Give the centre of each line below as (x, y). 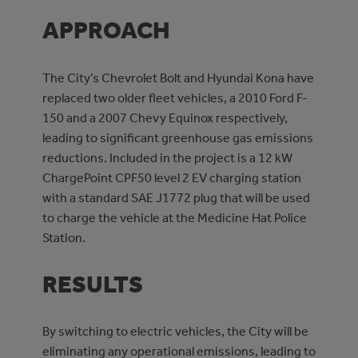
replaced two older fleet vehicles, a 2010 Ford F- (175, 97)
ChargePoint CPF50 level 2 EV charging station (171, 177)
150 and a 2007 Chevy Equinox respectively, (165, 117)
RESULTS (92, 284)
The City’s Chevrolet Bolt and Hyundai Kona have (178, 78)
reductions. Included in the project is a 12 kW (167, 157)
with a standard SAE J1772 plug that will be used (176, 197)
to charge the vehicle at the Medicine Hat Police (174, 217)
